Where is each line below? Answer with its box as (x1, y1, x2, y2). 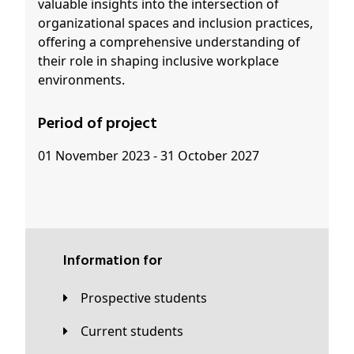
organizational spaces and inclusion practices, (38, 14, 313, 32)
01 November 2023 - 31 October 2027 (38, 147, 259, 165)
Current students (88, 322, 183, 340)
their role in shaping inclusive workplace (38, 52, 279, 70)
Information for (67, 250, 163, 273)
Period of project (47, 111, 157, 137)
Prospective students (88, 289, 207, 307)
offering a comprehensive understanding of (38, 33, 300, 51)
